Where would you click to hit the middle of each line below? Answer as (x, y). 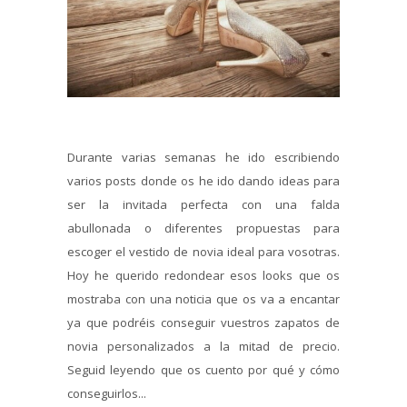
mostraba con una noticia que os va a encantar (203, 299)
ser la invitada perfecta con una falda (203, 205)
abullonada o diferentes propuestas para (203, 228)
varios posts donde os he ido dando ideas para (203, 181)
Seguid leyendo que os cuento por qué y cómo (203, 370)
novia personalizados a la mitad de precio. (203, 347)
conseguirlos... (107, 394)
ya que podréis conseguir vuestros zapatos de (203, 323)
